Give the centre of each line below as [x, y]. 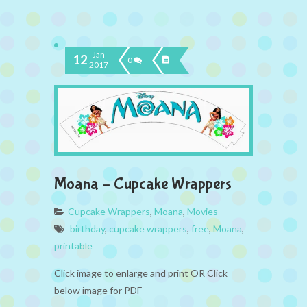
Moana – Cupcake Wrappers [143, 184]
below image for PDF [98, 290]
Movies [202, 211]
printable [73, 245]
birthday [87, 228]
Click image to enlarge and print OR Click [141, 273]
